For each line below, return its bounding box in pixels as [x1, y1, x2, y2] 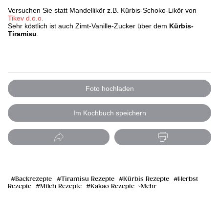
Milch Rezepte [40, 183, 82, 191]
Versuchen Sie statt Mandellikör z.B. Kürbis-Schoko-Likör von [8, 6, 197, 15]
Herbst [178, 175, 198, 183]
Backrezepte [15, 175, 54, 183]
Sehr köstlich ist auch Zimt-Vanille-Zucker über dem [8, 22, 169, 30]
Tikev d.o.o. [8, 14, 44, 22]
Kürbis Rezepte [123, 175, 169, 183]
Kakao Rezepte [90, 183, 134, 191]
